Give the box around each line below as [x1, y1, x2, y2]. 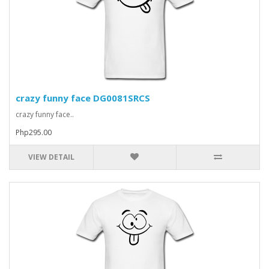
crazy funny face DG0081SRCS [16, 91, 150, 104]
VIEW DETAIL [28, 151, 74, 162]
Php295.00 [16, 127, 52, 138]
